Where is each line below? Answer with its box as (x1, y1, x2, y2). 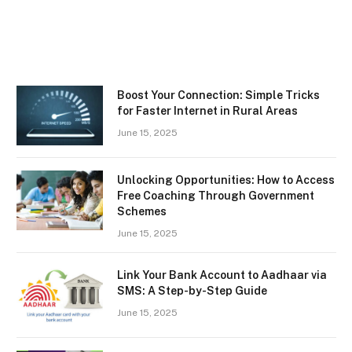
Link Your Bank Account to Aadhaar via (117, 269, 327, 282)
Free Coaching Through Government (117, 189, 314, 203)
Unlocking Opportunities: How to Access (117, 174, 335, 187)
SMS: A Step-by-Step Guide (117, 284, 267, 298)
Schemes (117, 205, 167, 218)
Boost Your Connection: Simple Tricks (117, 89, 320, 102)
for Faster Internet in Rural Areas (117, 104, 298, 118)
